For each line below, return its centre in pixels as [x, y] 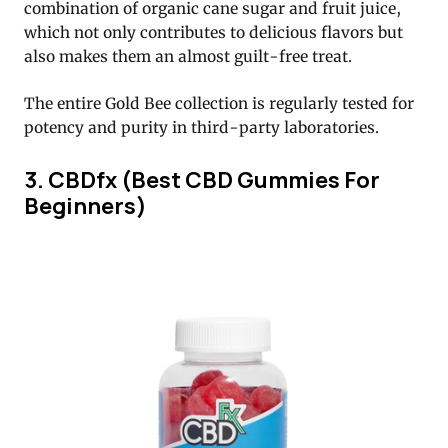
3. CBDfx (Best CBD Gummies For [202, 179]
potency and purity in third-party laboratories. [201, 128]
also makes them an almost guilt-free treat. [188, 57]
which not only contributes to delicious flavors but [213, 33]
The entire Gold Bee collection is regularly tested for [219, 104]
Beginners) [85, 205]
